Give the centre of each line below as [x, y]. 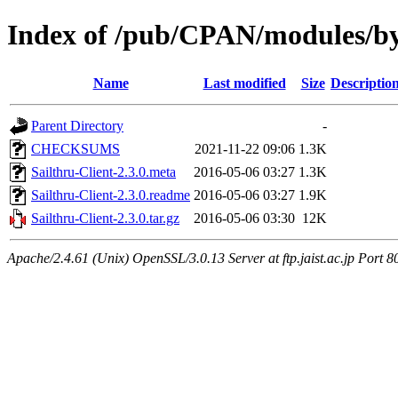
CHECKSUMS [76, 148]
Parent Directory [77, 125]
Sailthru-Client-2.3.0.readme [111, 195]
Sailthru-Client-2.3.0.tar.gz [105, 218]
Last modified [244, 83]
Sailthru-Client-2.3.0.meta [103, 171]
